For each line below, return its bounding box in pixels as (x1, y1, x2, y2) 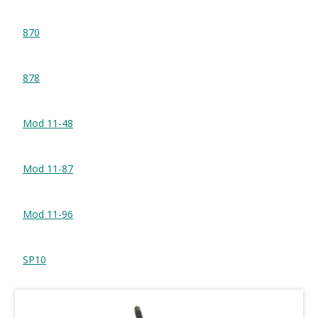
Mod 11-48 (22, 116, 73, 131)
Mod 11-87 (22, 162, 73, 176)
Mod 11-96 (22, 207, 73, 221)
